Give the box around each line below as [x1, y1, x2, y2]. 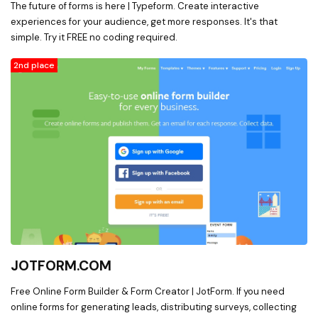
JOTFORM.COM [11, 257, 111, 275]
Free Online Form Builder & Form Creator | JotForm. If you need [11, 285, 285, 298]
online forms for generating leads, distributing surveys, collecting [11, 301, 297, 314]
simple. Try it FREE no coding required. [11, 31, 177, 44]
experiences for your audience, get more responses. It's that [11, 16, 278, 28]
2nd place [13, 59, 55, 71]
